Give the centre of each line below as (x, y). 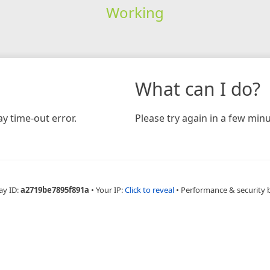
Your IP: (110, 190)
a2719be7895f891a (55, 190)
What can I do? (198, 89)
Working (135, 12)
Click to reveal (149, 190)
